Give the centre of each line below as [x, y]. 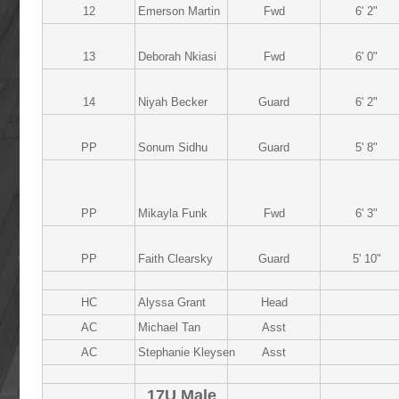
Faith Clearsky [175, 259]
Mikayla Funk [173, 213]
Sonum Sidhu [173, 147]
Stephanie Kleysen [187, 352]
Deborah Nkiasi [177, 57]
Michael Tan [169, 327]
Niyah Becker [173, 102]
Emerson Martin [179, 11]
